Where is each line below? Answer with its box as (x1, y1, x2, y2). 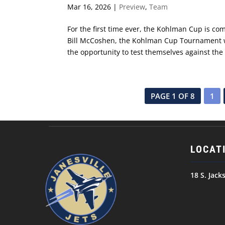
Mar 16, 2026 (67, 2, 111, 12)
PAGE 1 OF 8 (150, 90, 195, 101)
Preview (119, 2, 146, 12)
